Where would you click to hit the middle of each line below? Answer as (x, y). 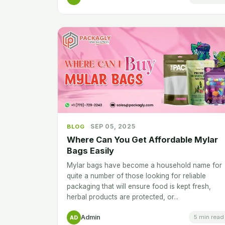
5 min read (209, 217)
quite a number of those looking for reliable (136, 176)
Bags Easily (90, 150)
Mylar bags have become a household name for (144, 165)
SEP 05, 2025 (113, 126)
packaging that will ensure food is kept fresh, (139, 186)
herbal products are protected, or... (123, 197)
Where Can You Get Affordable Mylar (142, 139)
